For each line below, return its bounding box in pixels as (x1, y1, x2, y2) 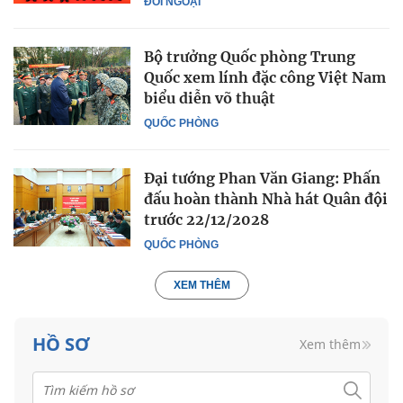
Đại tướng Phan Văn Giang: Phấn (144, 169, 381, 188)
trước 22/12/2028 (144, 210, 269, 229)
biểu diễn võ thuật (144, 89, 275, 108)
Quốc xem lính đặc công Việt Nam (144, 68, 386, 87)
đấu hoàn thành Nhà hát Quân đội (144, 190, 388, 209)
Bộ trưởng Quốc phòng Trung (144, 48, 355, 67)
